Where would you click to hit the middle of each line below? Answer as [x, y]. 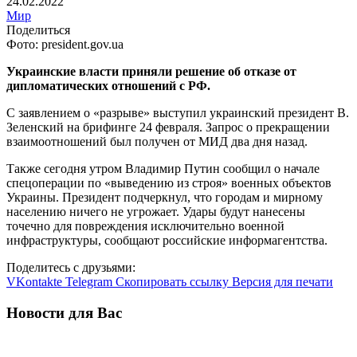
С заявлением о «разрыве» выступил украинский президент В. [178, 112]
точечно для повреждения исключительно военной [145, 226]
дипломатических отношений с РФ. [108, 85]
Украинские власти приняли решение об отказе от [151, 71]
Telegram [89, 281]
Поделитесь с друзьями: [71, 267]
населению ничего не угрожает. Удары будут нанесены [156, 211]
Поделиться [38, 29]
